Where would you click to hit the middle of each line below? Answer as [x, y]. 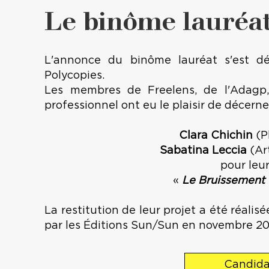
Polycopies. [75, 76]
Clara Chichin [216, 136]
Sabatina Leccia [204, 151]
